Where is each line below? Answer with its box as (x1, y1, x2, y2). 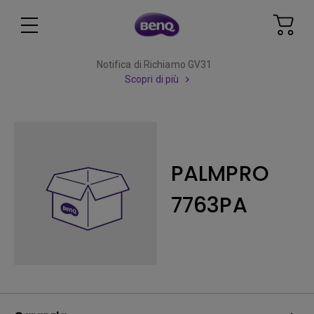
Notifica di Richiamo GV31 (96, 59, 212, 70)
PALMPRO (171, 159, 269, 189)
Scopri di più (124, 74, 179, 85)
